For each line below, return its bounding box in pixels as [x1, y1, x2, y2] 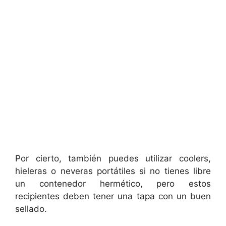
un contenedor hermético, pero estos [15, 179, 211, 189]
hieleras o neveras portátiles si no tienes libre [15, 166, 211, 177]
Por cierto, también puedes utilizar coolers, [15, 153, 211, 164]
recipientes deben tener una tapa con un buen [15, 191, 211, 202]
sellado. [15, 204, 47, 214]
